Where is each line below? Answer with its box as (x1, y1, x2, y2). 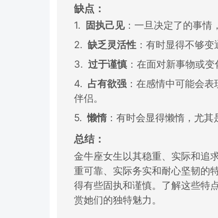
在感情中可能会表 (136, 78, 214, 90)
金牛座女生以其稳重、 (74, 150, 171, 162)
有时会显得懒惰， (116, 112, 194, 124)
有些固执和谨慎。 (84, 179, 162, 191)
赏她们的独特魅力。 (74, 194, 162, 206)
